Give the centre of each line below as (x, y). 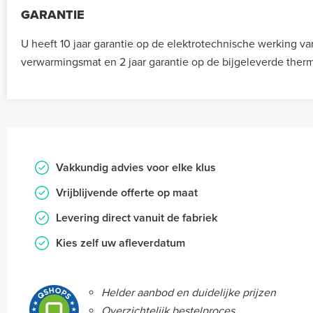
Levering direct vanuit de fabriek (137, 218)
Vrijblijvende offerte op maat (127, 193)
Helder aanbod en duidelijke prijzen (189, 293)
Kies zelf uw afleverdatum (121, 243)
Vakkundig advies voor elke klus (136, 168)
